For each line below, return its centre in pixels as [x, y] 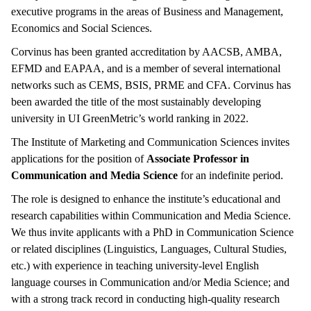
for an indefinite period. [232, 175]
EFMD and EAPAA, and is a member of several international [146, 68]
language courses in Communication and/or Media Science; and [150, 282]
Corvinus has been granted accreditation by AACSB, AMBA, [146, 52]
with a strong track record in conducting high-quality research [145, 299]
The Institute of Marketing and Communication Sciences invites [150, 142]
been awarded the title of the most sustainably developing [136, 102]
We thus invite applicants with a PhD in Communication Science [152, 232]
